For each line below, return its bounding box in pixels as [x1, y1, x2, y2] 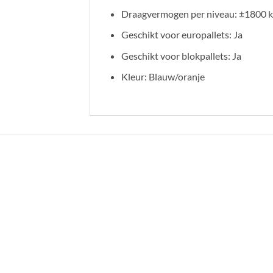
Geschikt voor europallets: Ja [121, 29, 243, 41]
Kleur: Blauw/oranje [121, 71, 205, 83]
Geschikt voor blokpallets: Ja [121, 49, 241, 62]
